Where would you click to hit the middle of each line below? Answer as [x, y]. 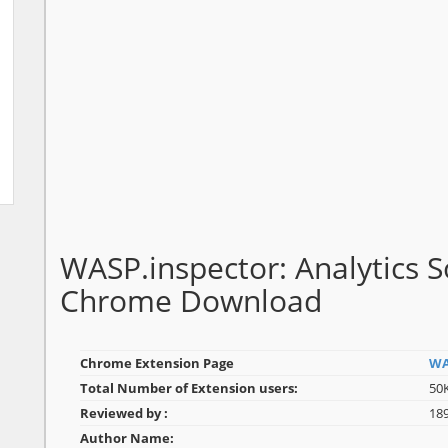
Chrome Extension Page [157, 363]
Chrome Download [191, 301]
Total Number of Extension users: [189, 388]
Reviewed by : [124, 413]
